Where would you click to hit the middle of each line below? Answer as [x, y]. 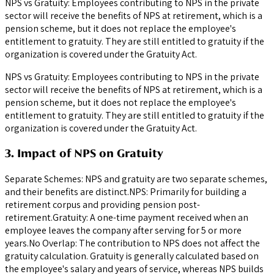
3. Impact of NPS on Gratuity [84, 154]
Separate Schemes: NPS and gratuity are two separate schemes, [136, 179]
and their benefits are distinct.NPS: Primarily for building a [126, 192]
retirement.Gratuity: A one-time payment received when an [127, 218]
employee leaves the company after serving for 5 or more [123, 231]
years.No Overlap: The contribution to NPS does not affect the [132, 243]
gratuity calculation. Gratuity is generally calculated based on [132, 256]
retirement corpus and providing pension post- [102, 205]
